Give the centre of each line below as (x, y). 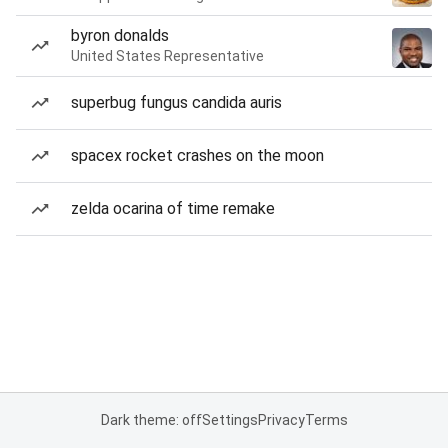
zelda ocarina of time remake (173, 208)
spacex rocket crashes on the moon (197, 155)
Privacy (281, 420)
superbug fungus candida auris (176, 102)
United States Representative (167, 56)
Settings (229, 420)
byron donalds (120, 35)
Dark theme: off (151, 420)
